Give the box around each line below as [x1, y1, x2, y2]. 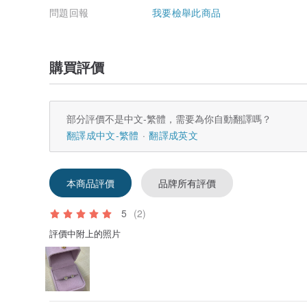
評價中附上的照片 [49, 227, 121, 241]
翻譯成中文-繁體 [66, 128, 139, 143]
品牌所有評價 [158, 176, 216, 191]
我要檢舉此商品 [152, 5, 221, 20]
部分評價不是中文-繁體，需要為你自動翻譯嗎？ [66, 112, 271, 126]
